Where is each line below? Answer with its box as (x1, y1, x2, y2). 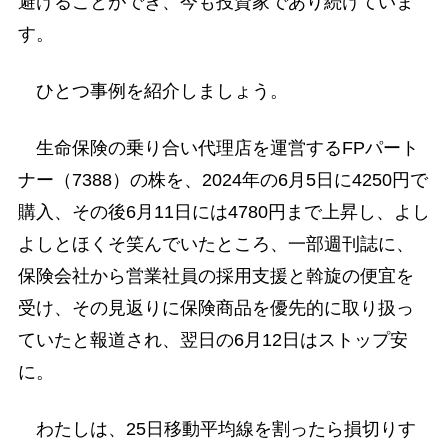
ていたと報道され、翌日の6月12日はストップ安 (17, 330, 408, 351)
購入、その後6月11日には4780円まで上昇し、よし (17, 202, 430, 223)
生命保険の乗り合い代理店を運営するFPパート (17, 138, 419, 159)
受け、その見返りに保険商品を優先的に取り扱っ (17, 298, 414, 319)
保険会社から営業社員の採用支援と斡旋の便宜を (17, 266, 414, 287)
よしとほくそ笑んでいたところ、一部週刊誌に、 (17, 234, 414, 255)
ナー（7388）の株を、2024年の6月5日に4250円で (17, 170, 428, 191)
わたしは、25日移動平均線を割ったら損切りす (17, 419, 416, 440)
